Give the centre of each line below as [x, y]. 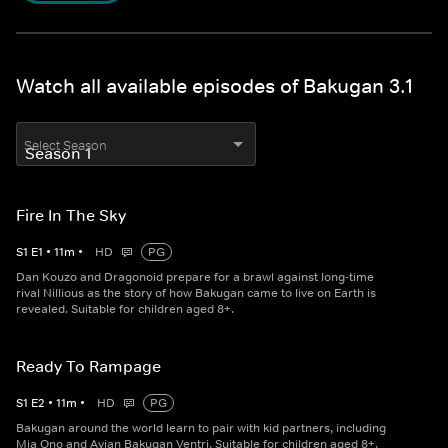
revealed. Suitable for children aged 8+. [125, 309]
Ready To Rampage [88, 366]
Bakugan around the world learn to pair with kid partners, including [201, 428]
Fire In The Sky [71, 215]
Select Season [65, 145]
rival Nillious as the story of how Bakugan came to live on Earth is [196, 293]
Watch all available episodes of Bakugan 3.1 [214, 86]
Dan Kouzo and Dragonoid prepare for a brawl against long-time [195, 277]
